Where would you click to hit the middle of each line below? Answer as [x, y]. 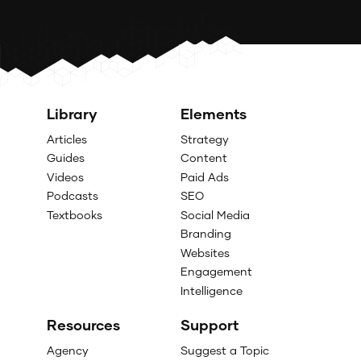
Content [204, 158]
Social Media [215, 214]
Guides [65, 158]
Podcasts [72, 196]
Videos [65, 176]
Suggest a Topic [225, 350]
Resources [83, 324]
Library [72, 113]
